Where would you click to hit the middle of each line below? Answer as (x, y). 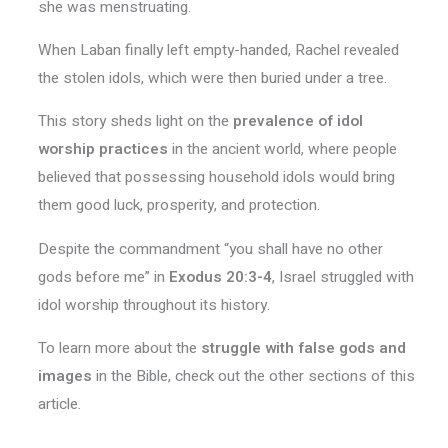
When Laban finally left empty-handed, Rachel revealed (218, 50)
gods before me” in (103, 276)
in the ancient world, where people (282, 149)
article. (59, 404)
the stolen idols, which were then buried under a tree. (212, 78)
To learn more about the (119, 348)
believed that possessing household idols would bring (216, 177)
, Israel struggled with (342, 276)
